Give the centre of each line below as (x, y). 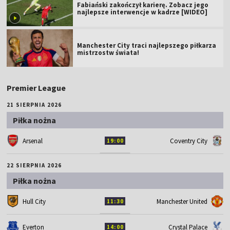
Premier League (36, 88)
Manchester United (182, 201)
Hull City (34, 201)
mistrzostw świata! (108, 52)
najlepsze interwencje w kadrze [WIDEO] (142, 12)
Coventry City (188, 141)
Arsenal (33, 141)
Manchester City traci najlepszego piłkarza (147, 45)
